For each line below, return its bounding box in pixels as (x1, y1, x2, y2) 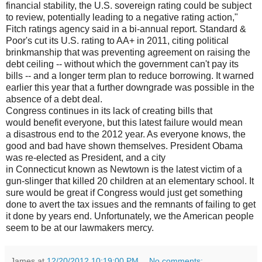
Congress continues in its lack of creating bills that (6, 105, 212, 116)
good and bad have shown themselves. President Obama (6, 140, 243, 151)
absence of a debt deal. (6, 94, 102, 104)
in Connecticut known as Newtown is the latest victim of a (6, 164, 242, 174)
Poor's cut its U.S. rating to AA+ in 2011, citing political (6, 35, 229, 46)
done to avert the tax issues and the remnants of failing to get (6, 199, 256, 209)
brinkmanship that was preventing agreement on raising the (6, 47, 250, 57)
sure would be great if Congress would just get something (6, 187, 243, 198)
